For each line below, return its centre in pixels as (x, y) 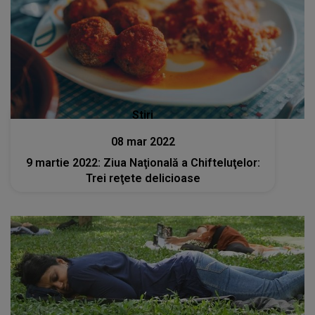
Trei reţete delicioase (143, 179)
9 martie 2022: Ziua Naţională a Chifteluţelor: (143, 163)
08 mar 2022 (143, 142)
